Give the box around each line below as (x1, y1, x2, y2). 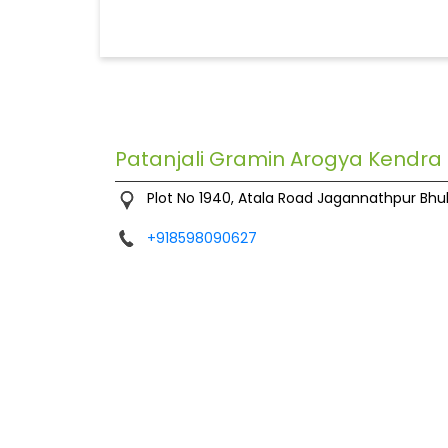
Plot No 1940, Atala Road (146, 188, 313, 209)
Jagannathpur (316, 188, 416, 209)
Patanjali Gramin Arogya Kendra (114, 145, 442, 174)
